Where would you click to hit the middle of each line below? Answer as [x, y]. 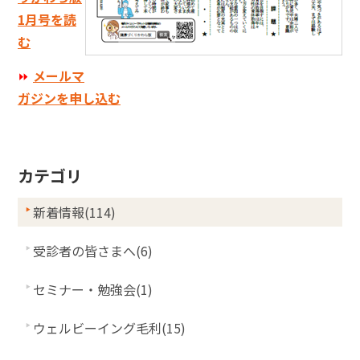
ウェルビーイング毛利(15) [109, 328]
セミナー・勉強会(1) [93, 289]
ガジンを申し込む [69, 98]
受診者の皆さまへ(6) [93, 251]
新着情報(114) [74, 212]
